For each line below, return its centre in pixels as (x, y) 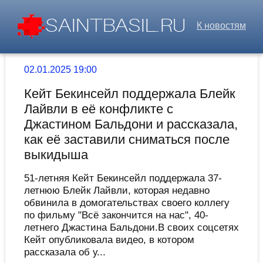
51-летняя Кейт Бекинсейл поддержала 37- (123, 178)
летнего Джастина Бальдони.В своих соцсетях (131, 227)
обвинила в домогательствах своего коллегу (127, 203)
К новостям (221, 26)
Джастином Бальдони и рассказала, (131, 124)
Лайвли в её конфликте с (98, 109)
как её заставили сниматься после (127, 140)
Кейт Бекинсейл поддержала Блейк (129, 94)
